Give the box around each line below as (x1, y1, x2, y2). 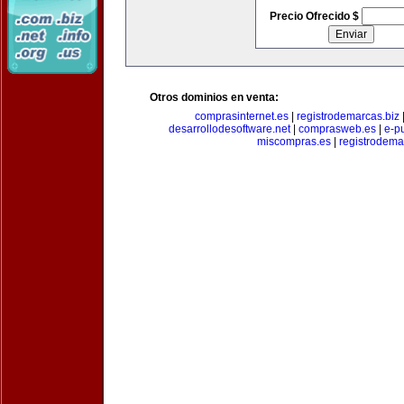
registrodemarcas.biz (297, 110, 399, 123)
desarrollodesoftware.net (168, 123, 290, 135)
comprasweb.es (298, 123, 376, 135)
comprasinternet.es (195, 110, 289, 123)
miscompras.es (257, 135, 331, 148)
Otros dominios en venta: (150, 91, 279, 104)
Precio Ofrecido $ (269, 10, 362, 23)
